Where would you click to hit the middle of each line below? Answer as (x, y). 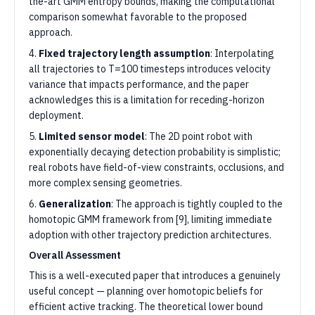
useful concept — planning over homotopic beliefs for (146, 291)
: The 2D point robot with (199, 136)
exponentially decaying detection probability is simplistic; (155, 152)
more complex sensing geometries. (105, 183)
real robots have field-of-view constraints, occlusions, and (156, 167)
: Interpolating (242, 53)
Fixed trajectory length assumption (124, 53)
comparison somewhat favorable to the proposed (138, 17)
